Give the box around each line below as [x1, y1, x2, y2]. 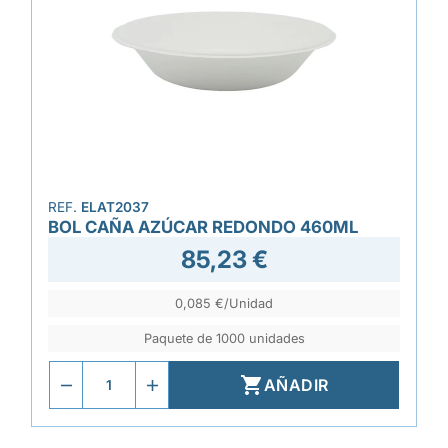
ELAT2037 [81, 199, 149, 215]
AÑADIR [263, 375, 329, 395]
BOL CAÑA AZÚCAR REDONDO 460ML [48, 217, 358, 237]
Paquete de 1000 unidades [143, 331, 305, 346]
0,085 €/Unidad [175, 296, 273, 311]
